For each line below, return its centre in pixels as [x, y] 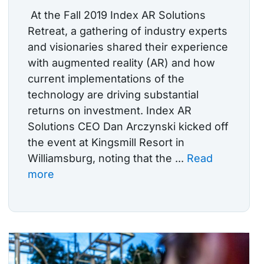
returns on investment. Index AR [110, 111]
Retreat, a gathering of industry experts [128, 31]
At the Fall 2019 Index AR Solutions [117, 15]
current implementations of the [106, 79]
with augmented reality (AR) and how [121, 63]
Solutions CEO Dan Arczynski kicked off [128, 127]
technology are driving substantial [113, 95]
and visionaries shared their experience [128, 47]
